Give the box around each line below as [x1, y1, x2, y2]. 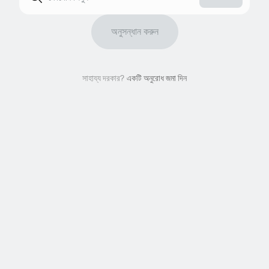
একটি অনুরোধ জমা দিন [127, 73, 187, 83]
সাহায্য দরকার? [82, 73, 124, 83]
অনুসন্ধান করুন [110, 26, 159, 37]
